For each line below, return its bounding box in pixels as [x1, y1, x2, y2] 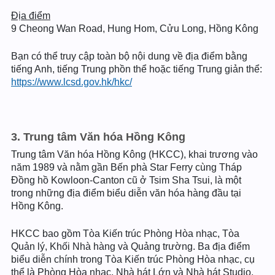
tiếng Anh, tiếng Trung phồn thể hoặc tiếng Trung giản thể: [11, 64, 262, 74]
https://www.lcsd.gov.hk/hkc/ [11, 77, 132, 87]
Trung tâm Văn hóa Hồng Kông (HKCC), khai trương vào [11, 149, 258, 160]
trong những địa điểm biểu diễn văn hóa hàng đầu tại [11, 188, 241, 198]
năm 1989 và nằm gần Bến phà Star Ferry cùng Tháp [11, 162, 242, 172]
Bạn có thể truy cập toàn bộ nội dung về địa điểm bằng [11, 51, 247, 61]
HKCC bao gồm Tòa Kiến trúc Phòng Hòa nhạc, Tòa [11, 228, 239, 239]
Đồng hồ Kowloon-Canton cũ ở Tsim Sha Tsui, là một [11, 175, 241, 185]
